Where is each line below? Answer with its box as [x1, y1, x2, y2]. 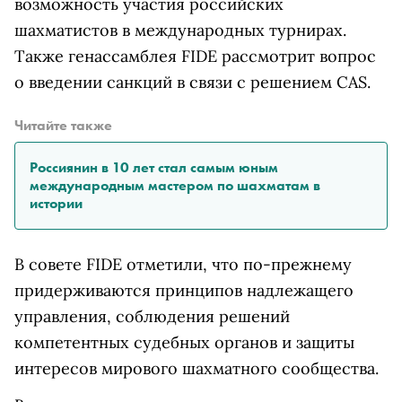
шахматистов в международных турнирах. [14, 20, 346, 41]
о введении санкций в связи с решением [14, 72, 336, 93]
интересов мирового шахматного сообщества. [14, 358, 379, 380]
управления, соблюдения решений [14, 306, 290, 328]
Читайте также [14, 116, 112, 135]
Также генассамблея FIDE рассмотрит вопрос [14, 46, 376, 67]
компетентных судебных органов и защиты [14, 332, 354, 354]
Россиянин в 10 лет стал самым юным [30, 158, 278, 178]
